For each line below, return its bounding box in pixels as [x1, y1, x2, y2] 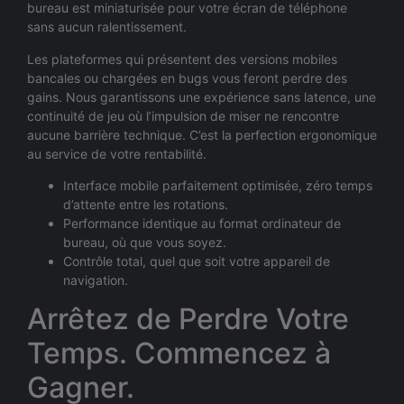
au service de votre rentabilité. [27, 145, 207, 161]
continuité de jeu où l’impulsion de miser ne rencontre [27, 107, 339, 124]
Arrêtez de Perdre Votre [27, 301, 349, 337]
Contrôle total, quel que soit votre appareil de [63, 253, 330, 270]
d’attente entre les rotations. [63, 197, 228, 213]
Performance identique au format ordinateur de [63, 216, 341, 232]
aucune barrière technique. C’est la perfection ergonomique [27, 126, 377, 142]
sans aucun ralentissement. [27, 19, 187, 35]
